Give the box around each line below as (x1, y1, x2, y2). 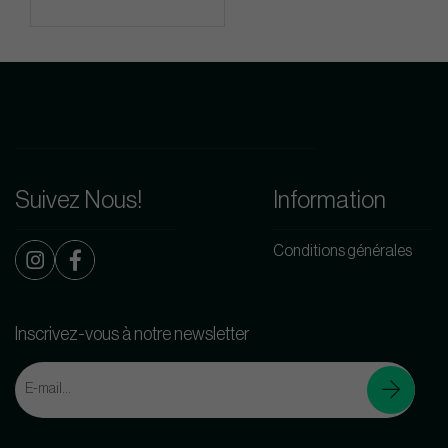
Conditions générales (273, 242, 412, 259)
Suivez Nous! (15, 187, 142, 212)
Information (273, 187, 386, 212)
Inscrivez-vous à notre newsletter (15, 324, 249, 343)
